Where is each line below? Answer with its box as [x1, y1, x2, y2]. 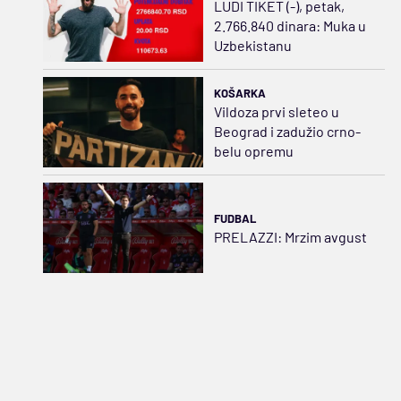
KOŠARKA [213, 85, 266, 100]
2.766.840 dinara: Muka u [213, 17, 366, 35]
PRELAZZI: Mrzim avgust [213, 227, 367, 245]
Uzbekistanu [213, 37, 292, 55]
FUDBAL [213, 210, 256, 226]
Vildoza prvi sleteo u [213, 102, 339, 120]
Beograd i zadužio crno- [213, 122, 361, 140]
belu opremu [213, 141, 294, 159]
